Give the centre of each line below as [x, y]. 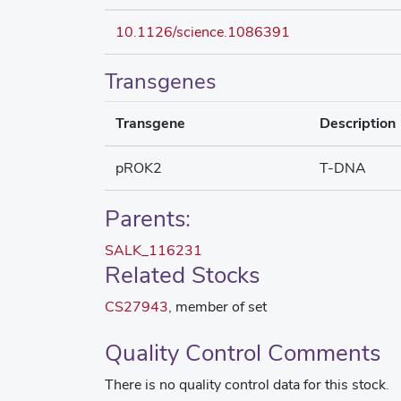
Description [358, 123]
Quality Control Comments [243, 353]
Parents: [148, 218]
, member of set [218, 307]
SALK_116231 [154, 250]
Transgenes [161, 81]
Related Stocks [182, 275]
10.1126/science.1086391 [203, 32]
